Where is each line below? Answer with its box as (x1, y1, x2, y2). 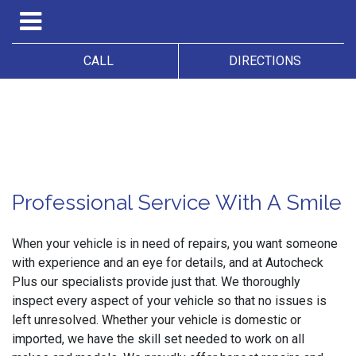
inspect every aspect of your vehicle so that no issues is (12, 293, 327, 308)
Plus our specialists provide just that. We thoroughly (12, 274, 300, 289)
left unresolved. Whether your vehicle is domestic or (12, 312, 301, 327)
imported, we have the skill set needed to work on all (12, 331, 304, 346)
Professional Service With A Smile (12, 190, 342, 215)
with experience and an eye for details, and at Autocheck (12, 255, 323, 270)
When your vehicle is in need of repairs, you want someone (12, 236, 338, 251)
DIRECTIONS (222, 53, 301, 68)
